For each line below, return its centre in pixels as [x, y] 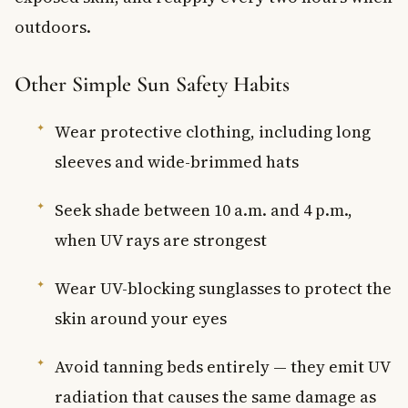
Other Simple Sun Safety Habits [152, 84]
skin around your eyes [141, 318]
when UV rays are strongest [161, 240]
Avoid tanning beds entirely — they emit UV [222, 366]
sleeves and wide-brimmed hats [177, 161]
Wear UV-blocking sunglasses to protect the [223, 288]
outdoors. [53, 26]
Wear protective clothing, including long [213, 131]
